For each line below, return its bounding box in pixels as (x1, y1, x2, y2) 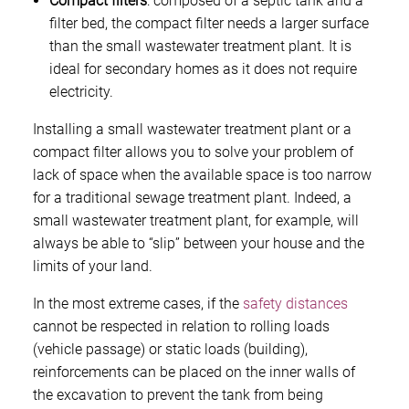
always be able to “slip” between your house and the (33, 234, 364, 252)
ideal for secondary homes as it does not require (49, 59, 357, 78)
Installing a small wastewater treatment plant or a (33, 120, 351, 138)
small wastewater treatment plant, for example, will (33, 211, 359, 229)
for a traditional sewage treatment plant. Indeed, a (33, 188, 351, 206)
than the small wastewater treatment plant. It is (49, 37, 351, 55)
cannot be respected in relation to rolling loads (33, 317, 330, 335)
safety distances (243, 294, 348, 312)
